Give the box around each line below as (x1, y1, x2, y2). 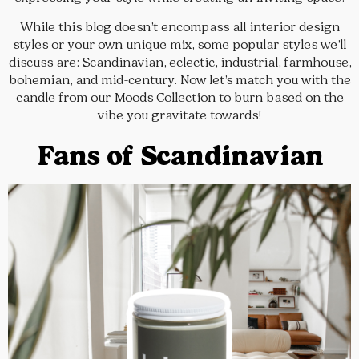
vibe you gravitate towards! (98, 107, 261, 123)
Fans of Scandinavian (36, 139, 323, 173)
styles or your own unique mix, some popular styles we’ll (13, 37, 346, 53)
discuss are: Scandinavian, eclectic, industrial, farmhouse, (8, 54, 351, 71)
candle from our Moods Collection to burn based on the (15, 90, 344, 106)
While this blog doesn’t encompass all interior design (19, 19, 340, 35)
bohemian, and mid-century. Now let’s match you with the (8, 72, 351, 88)
